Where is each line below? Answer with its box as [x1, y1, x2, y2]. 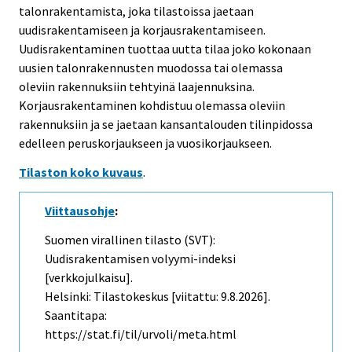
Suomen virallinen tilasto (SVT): [45, 231, 215, 247]
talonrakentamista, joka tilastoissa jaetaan [19, 3, 254, 20]
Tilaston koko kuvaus [19, 163, 143, 180]
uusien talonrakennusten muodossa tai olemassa [19, 60, 283, 76]
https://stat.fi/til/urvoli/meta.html [45, 325, 236, 342]
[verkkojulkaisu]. [45, 269, 133, 285]
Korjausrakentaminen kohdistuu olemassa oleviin [19, 97, 285, 114]
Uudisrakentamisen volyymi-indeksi [45, 250, 236, 266]
